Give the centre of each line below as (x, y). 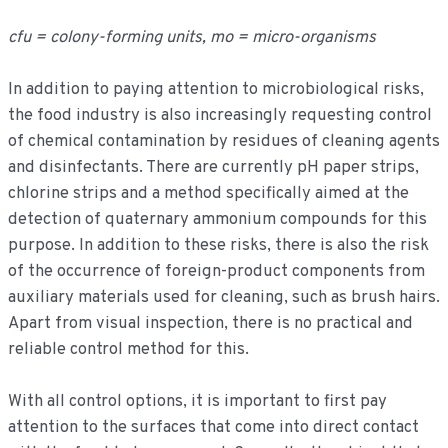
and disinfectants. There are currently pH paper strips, (213, 167)
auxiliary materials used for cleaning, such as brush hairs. (223, 297)
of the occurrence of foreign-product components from (216, 271)
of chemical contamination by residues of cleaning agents (223, 141)
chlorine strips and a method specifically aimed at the (208, 193)
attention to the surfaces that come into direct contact (213, 427)
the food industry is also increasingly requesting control (219, 115)
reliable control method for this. (128, 349)
